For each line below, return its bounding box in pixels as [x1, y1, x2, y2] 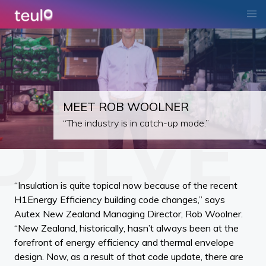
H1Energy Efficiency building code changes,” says [14, 193, 225, 205]
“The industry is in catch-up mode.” [62, 116, 209, 129]
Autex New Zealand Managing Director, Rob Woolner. [14, 207, 243, 220]
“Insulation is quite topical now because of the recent [14, 179, 237, 191]
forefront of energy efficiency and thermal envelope [14, 236, 234, 248]
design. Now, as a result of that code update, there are [14, 250, 243, 262]
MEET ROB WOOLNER [62, 99, 189, 115]
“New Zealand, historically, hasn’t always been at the [14, 221, 239, 234]
